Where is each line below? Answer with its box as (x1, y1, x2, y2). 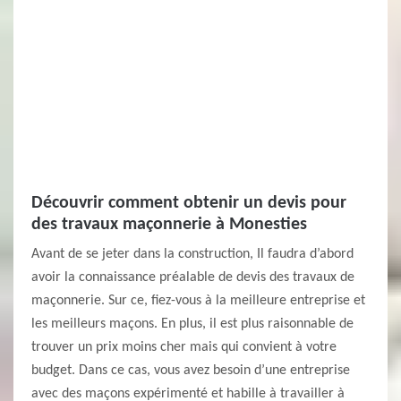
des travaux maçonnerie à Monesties (31, 216, 307, 234)
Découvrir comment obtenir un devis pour (31, 194, 346, 212)
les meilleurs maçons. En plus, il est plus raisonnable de (31, 317, 354, 331)
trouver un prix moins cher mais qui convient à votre (31, 340, 337, 354)
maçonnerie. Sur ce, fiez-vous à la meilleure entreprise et (31, 294, 365, 308)
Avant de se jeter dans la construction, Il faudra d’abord (31, 247, 354, 261)
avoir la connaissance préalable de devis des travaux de (31, 270, 354, 285)
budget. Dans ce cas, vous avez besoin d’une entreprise (31, 363, 350, 378)
